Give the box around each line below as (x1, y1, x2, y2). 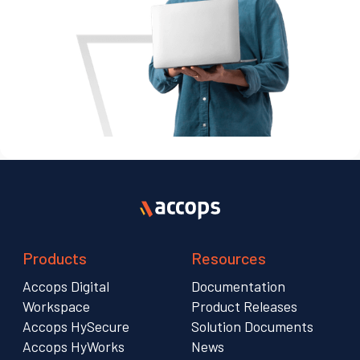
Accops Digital (22, 277, 109, 295)
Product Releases (191, 297, 297, 315)
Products (22, 248, 87, 268)
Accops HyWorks (22, 337, 125, 355)
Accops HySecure (22, 317, 129, 335)
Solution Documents (191, 317, 313, 335)
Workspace (22, 297, 90, 315)
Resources (191, 248, 266, 268)
